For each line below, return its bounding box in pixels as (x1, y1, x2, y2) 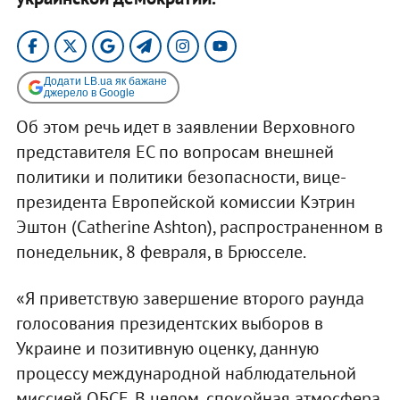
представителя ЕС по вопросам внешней (15, 139, 334, 163)
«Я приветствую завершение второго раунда (15, 286, 364, 310)
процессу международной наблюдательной (15, 361, 356, 385)
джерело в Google (43, 86, 135, 99)
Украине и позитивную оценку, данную (15, 336, 319, 360)
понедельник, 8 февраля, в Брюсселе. (15, 239, 306, 263)
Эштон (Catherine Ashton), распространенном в (15, 214, 383, 238)
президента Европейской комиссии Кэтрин (15, 189, 355, 213)
